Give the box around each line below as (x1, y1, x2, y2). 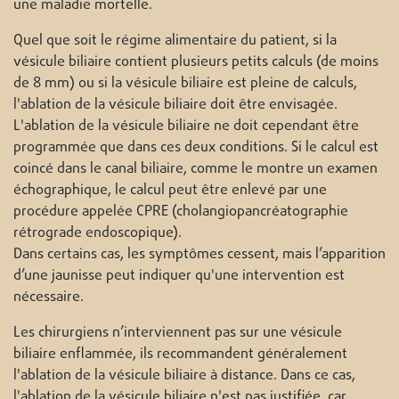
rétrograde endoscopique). (13, 223, 182, 245)
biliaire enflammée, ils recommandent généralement (13, 344, 347, 366)
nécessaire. (13, 287, 84, 309)
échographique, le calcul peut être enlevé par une (13, 180, 327, 202)
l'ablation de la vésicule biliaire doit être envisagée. (13, 94, 338, 117)
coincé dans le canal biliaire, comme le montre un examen (13, 159, 378, 181)
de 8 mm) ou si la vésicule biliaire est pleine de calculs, (13, 73, 357, 95)
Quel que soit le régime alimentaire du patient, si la (13, 30, 337, 53)
